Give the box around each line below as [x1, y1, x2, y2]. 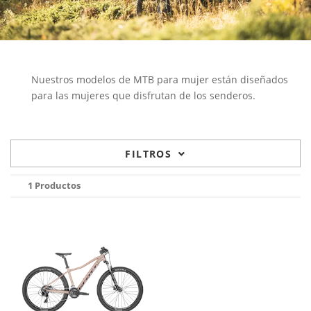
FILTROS [125, 147, 172, 160]
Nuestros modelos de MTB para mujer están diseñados [31, 73, 288, 86]
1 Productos [28, 179, 81, 192]
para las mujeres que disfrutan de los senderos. [31, 89, 255, 102]
